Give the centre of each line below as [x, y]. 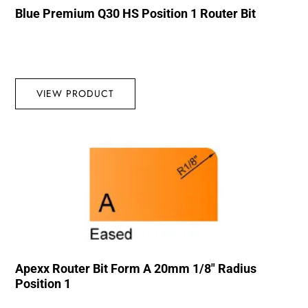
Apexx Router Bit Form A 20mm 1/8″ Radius [136, 269]
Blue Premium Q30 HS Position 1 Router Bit [136, 13]
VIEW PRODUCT [76, 93]
